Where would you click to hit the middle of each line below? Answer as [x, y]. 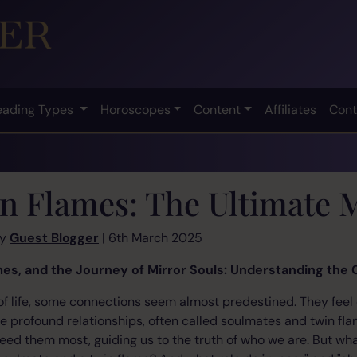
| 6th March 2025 [151, 237]
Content [218, 109]
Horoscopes [135, 109]
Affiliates [291, 109]
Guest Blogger [54, 237]
